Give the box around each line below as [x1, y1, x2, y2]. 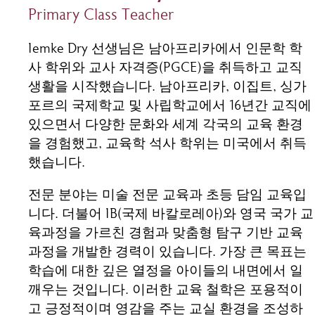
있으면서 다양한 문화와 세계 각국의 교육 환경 [28, 118, 303, 132]
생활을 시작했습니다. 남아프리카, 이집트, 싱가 [28, 80, 307, 94]
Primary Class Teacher [28, 8, 174, 24]
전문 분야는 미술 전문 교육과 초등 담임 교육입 [28, 189, 307, 203]
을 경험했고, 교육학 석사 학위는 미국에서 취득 [28, 137, 307, 151]
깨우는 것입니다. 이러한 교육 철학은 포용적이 [28, 284, 303, 298]
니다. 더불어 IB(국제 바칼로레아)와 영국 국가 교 [28, 208, 314, 222]
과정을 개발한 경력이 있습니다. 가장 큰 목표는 [28, 246, 307, 260]
